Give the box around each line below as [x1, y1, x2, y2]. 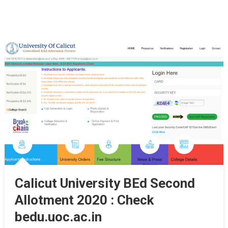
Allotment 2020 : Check [14, 192, 154, 208]
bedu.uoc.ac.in [14, 209, 102, 225]
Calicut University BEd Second [14, 176, 195, 191]
